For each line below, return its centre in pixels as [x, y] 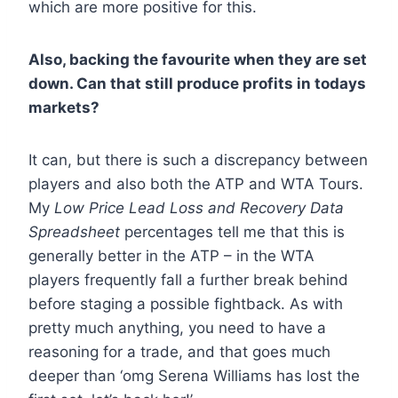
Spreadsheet [74, 232]
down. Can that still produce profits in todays [197, 84]
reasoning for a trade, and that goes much [179, 352]
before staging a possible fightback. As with [186, 304]
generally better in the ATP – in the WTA [171, 256]
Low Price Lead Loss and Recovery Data [199, 208]
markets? [64, 108]
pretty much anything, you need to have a [177, 328]
